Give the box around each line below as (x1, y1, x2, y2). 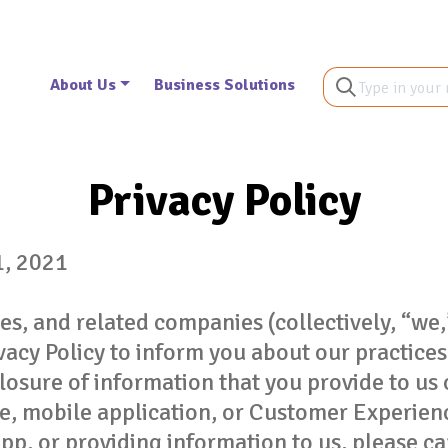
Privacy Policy (87, 173, 361, 228)
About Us (50, 75, 117, 96)
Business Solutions (154, 75, 295, 96)
